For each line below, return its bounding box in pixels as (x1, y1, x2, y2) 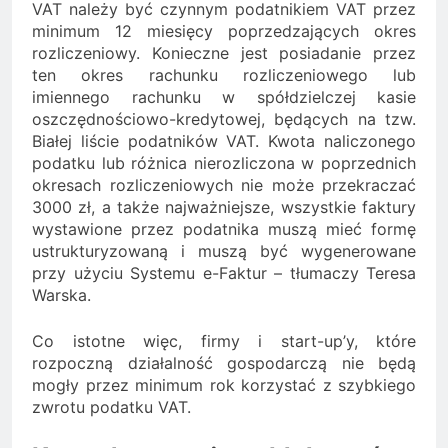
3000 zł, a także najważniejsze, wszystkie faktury (32, 196, 416, 217)
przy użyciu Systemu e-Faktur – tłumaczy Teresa (32, 262, 416, 283)
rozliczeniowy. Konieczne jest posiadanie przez (32, 42, 416, 63)
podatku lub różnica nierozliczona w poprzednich (32, 152, 416, 173)
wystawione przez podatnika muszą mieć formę (32, 218, 416, 239)
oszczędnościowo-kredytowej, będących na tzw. (32, 108, 416, 129)
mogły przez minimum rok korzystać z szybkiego (32, 374, 416, 395)
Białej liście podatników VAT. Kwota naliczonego (32, 130, 416, 151)
